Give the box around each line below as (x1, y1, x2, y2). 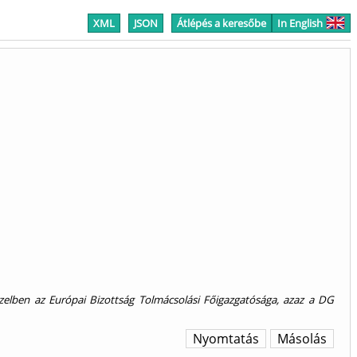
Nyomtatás (193, 330, 259, 348)
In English (277, 16, 323, 30)
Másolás (277, 330, 327, 348)
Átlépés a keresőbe (177, 16, 266, 30)
